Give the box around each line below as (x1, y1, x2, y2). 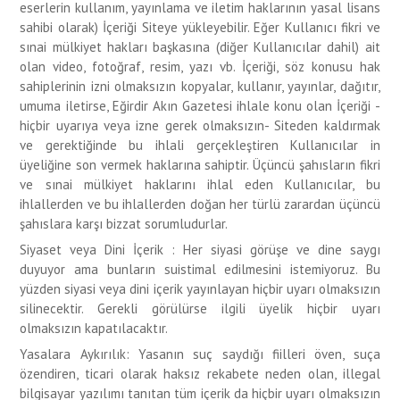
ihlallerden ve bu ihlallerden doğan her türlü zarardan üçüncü (20, 196, 380, 212)
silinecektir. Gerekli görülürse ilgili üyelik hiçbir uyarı (20, 300, 380, 317)
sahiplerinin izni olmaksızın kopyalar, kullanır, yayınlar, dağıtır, (20, 78, 380, 95)
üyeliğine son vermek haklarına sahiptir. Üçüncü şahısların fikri (20, 156, 380, 173)
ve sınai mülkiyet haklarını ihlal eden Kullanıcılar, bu (20, 176, 380, 193)
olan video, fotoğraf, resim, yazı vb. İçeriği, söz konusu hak (20, 58, 380, 75)
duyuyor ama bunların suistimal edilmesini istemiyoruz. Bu (20, 261, 380, 278)
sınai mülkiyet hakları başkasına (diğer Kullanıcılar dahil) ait (20, 38, 380, 55)
